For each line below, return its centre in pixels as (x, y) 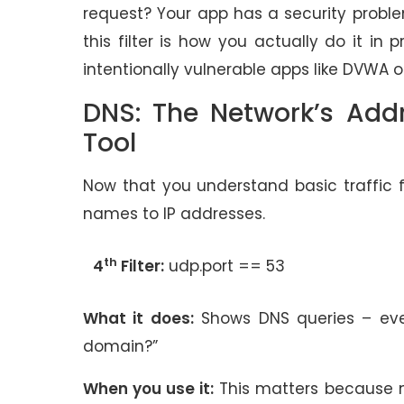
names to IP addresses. (176, 214)
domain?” (123, 346)
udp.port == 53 (226, 266)
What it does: (138, 318)
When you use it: (149, 388)
